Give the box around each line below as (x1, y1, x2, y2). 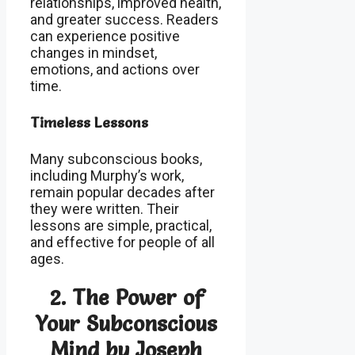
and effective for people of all (30, 234, 215, 251)
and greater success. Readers (30, 11, 219, 29)
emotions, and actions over (30, 61, 200, 78)
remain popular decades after (30, 184, 215, 201)
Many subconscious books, (30, 151, 202, 168)
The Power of (71, 284, 203, 311)
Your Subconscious (35, 311, 218, 338)
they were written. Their (30, 200, 179, 218)
